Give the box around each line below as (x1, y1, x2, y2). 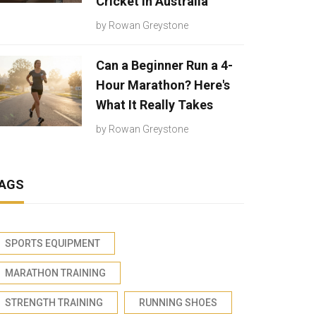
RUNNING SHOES (139, 297, 217, 308)
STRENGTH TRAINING (5, 297, 103, 308)
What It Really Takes (96, 97, 213, 112)
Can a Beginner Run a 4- (96, 58, 233, 73)
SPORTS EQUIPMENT (5, 238, 100, 249)
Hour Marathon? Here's (96, 78, 230, 92)
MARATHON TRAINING (5, 267, 106, 279)
